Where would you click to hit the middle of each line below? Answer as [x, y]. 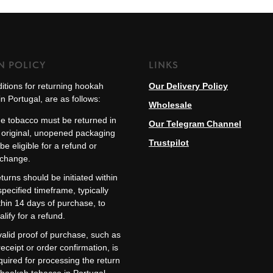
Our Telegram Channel [195, 124]
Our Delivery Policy [188, 86]
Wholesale [170, 105]
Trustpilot [169, 143]
